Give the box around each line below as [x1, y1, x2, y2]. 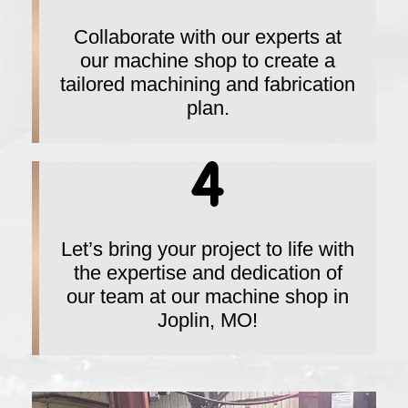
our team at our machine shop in [66, 285, 349, 309]
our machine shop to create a [80, 49, 335, 73]
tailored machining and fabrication [60, 73, 355, 97]
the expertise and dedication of [73, 261, 342, 285]
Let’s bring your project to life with [61, 238, 354, 261]
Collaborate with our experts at [74, 25, 342, 49]
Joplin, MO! [158, 309, 258, 332]
